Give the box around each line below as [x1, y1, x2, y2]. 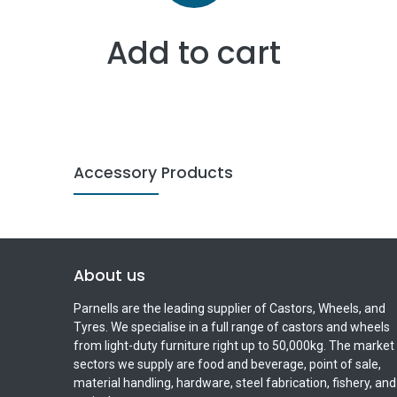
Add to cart [106, 30, 282, 74]
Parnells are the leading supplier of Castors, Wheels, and [73, 301, 385, 316]
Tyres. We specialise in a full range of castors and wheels [73, 320, 390, 335]
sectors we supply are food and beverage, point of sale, [73, 357, 381, 372]
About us [73, 265, 145, 287]
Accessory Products [73, 161, 233, 183]
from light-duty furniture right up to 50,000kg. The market [73, 339, 394, 354]
